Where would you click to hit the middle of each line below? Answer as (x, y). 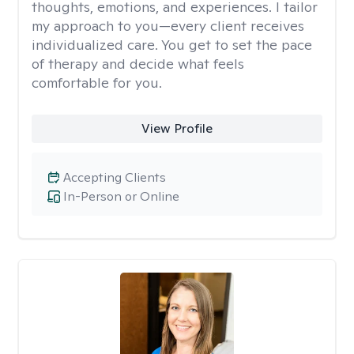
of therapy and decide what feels (138, 64)
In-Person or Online (121, 196)
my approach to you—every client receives (168, 26)
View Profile (177, 128)
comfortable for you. (97, 83)
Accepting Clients (115, 177)
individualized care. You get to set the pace (172, 45)
